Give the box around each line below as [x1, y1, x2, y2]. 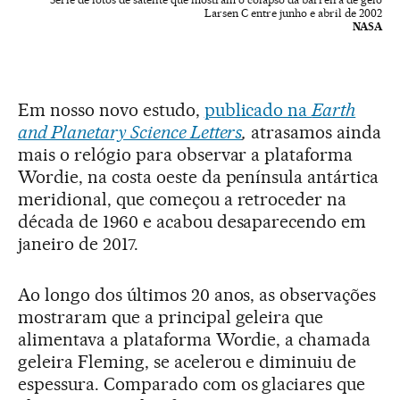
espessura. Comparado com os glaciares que [18, 372, 366, 395]
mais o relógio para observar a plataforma [18, 143, 354, 165]
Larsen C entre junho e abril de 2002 [204, 5, 382, 20]
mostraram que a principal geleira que [18, 305, 324, 328]
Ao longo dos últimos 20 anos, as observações [18, 283, 377, 305]
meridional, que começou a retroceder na [18, 187, 347, 210]
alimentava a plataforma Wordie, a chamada [18, 328, 371, 350]
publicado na [204, 98, 312, 121]
